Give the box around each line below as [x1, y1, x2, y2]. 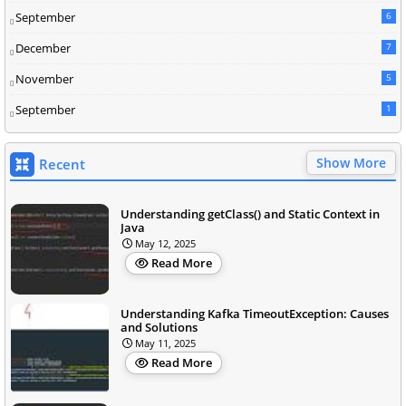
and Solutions [121, 319, 198, 336]
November [15, 71, 73, 88]
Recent [39, 155, 85, 174]
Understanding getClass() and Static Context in [121, 206, 380, 223]
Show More [316, 154, 386, 172]
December [15, 40, 71, 57]
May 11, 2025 [135, 336, 196, 351]
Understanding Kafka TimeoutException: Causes [121, 305, 389, 323]
